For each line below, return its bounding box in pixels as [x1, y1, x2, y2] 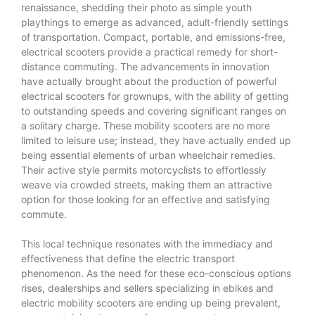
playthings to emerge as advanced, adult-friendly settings [21, 15, 288, 28]
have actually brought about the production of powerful [21, 75, 276, 87]
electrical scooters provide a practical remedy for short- [21, 45, 278, 58]
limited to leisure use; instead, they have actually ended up [21, 134, 291, 146]
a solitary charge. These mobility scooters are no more [21, 119, 270, 131]
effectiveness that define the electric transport [21, 252, 235, 264]
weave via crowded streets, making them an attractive [21, 178, 272, 191]
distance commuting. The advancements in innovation [21, 60, 269, 72]
